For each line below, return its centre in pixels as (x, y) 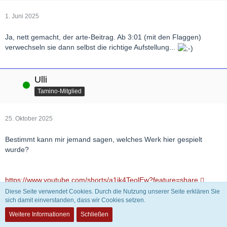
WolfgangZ (56, 212)
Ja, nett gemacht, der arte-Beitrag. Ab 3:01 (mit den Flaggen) (103, 37)
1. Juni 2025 (22, 16)
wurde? (17, 149)
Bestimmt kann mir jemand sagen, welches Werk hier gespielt (104, 139)
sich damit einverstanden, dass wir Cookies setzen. (75, 200)
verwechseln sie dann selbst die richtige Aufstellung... (91, 47)
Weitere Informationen (40, 214)
